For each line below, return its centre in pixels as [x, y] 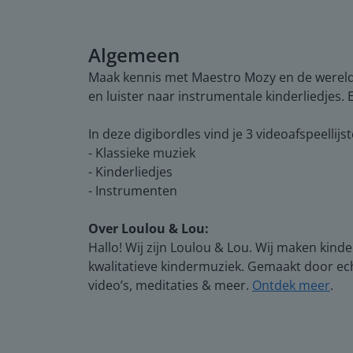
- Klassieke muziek [142, 152]
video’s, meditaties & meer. [170, 285]
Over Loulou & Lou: [149, 228]
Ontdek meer [291, 285]
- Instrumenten [133, 190]
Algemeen [134, 54]
